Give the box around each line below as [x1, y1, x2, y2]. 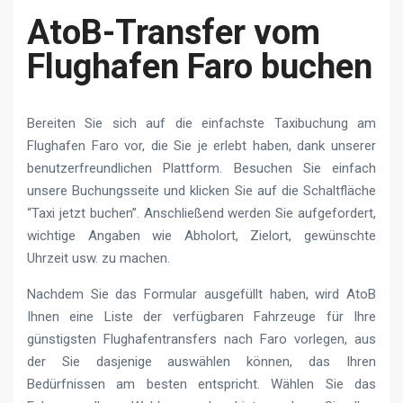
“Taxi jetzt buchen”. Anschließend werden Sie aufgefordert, [27, 204, 376, 221]
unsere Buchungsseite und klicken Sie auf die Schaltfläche [27, 182, 376, 199]
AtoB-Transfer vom [27, 12, 320, 52]
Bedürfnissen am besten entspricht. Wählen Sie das [27, 375, 376, 392]
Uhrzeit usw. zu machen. [27, 249, 170, 266]
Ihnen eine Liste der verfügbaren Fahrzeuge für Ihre [27, 308, 376, 325]
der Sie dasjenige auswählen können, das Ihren [27, 353, 376, 370]
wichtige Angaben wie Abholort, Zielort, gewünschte [27, 227, 376, 244]
